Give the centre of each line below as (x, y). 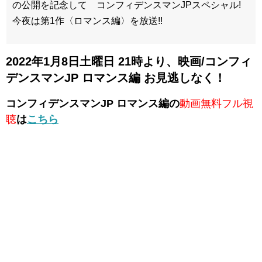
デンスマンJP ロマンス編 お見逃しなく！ (116, 77)
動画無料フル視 (216, 103)
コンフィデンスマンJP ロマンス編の (93, 103)
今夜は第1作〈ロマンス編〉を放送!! (87, 20)
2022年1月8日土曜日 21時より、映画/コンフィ (129, 61)
